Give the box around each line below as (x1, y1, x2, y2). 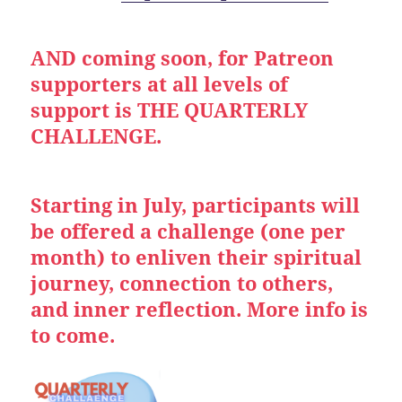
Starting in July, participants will (31, 191, 361, 219)
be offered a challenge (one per (31, 217, 346, 245)
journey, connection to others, (31, 269, 334, 297)
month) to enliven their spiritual (31, 243, 363, 271)
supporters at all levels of (31, 70, 289, 98)
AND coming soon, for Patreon (31, 44, 335, 72)
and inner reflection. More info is (31, 295, 369, 323)
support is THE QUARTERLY (31, 96, 309, 124)
